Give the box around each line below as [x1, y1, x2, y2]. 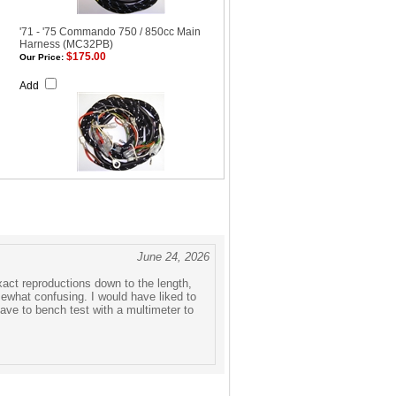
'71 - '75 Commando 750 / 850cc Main [19, 26, 201, 38]
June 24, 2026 [137, 250, 209, 263]
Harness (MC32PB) [19, 38, 113, 50]
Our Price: [19, 52, 64, 62]
